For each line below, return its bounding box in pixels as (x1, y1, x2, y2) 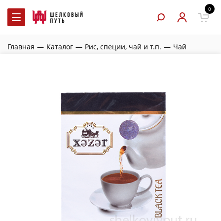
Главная (7, 42, 35, 51)
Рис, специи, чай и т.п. (85, 42, 161, 51)
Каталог (46, 42, 73, 51)
